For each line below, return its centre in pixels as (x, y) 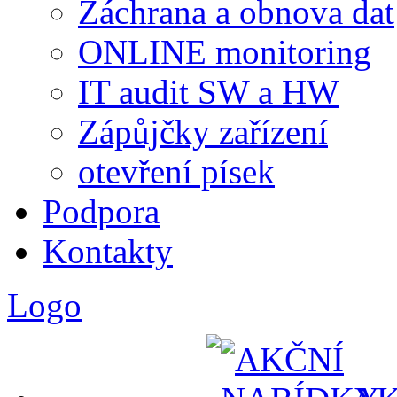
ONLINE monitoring (225, 52)
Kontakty (108, 251)
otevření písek (176, 171)
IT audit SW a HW (209, 92)
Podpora (101, 211)
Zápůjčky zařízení (203, 132)
